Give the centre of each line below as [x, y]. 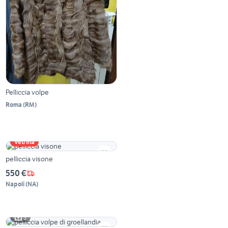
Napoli [15, 184]
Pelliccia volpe [27, 92]
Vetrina [25, 142]
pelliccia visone [30, 159]
